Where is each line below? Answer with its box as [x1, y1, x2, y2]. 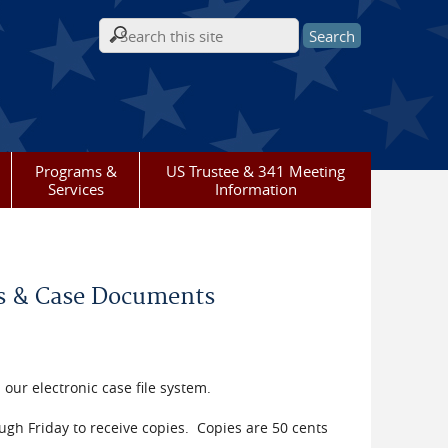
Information [214, 179, 297, 199]
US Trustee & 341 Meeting [166, 161, 345, 181]
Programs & [34, 161, 117, 181]
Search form [99, 35, 208, 58]
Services [47, 179, 104, 199]
